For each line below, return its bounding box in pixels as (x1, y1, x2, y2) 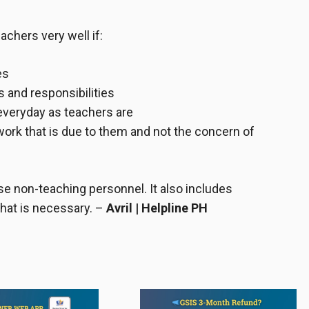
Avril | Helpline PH (106, 201, 208, 216)
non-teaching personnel (14, 181, 144, 197)
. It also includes (144, 181, 232, 197)
